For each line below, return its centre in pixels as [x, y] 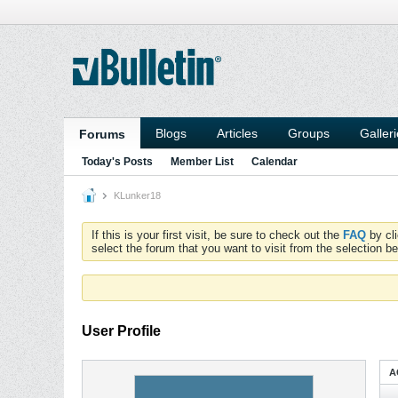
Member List [202, 162]
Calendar [275, 162]
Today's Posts [117, 162]
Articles [237, 133]
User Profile [121, 331]
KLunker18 [137, 195]
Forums [102, 134]
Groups [309, 133]
